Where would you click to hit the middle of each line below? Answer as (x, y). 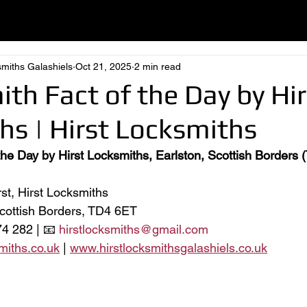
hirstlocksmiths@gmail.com (134, 229)
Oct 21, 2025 (103, 66)
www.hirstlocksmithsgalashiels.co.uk (169, 248)
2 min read (158, 66)
